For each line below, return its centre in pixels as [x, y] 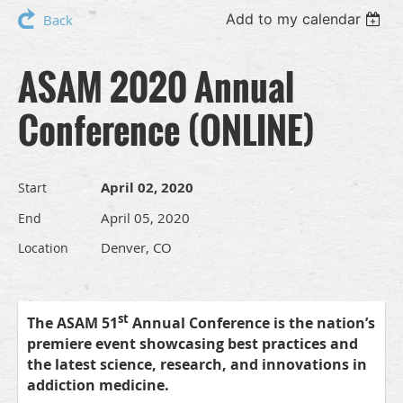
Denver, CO [136, 248]
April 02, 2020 [147, 188]
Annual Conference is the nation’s [252, 323]
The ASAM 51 [72, 323]
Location [43, 248]
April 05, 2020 [145, 218]
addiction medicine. [98, 385]
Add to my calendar [294, 19]
